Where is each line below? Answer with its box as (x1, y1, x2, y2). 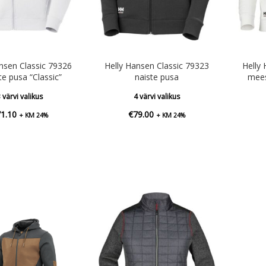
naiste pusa (135, 71, 179, 83)
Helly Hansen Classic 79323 (104, 59, 210, 71)
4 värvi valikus (134, 91, 180, 102)
